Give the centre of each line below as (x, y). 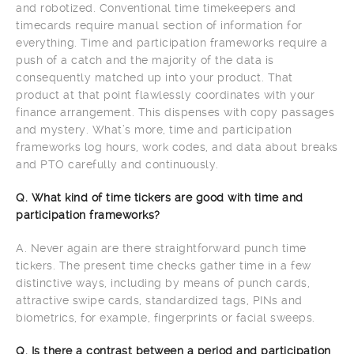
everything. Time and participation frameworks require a (172, 42)
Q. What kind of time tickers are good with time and (160, 197)
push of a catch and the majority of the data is (145, 60)
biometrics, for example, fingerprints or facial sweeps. (166, 317)
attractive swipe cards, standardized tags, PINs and (159, 300)
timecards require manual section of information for (159, 25)
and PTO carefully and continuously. (117, 164)
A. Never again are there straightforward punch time (161, 248)
